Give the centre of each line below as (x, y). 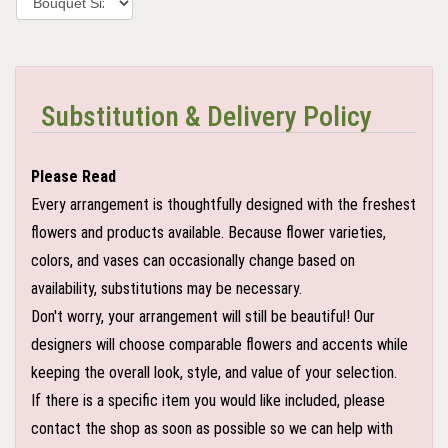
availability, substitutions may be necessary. (166, 288)
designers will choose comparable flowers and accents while (219, 344)
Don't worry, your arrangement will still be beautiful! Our (203, 316)
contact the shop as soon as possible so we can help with (212, 428)
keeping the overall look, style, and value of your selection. (214, 372)
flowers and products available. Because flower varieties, (208, 232)
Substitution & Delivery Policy (206, 116)
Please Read (73, 176)
